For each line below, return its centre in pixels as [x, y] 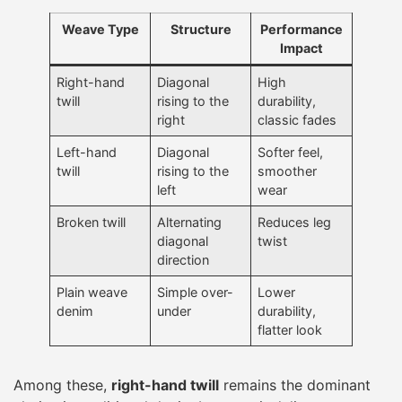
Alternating [190, 222]
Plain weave [92, 292]
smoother [288, 170]
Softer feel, [291, 152]
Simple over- [196, 292]
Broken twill [92, 222]
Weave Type [100, 29]
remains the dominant [295, 385]
